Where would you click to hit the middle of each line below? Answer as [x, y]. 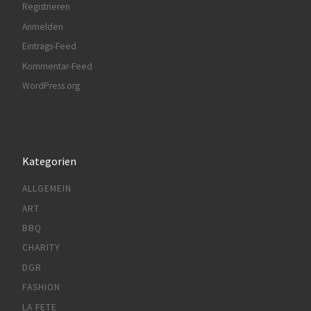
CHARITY [41, 248]
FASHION [41, 287]
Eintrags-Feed [49, 47]
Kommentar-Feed [57, 66]
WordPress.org [51, 86]
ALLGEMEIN [47, 189]
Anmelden [42, 26]
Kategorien [49, 161]
